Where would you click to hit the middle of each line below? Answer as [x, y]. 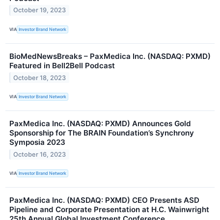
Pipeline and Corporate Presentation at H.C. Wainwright [109, 210]
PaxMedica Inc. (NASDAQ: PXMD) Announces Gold [100, 123]
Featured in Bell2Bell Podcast [62, 65]
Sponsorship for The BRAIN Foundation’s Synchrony [102, 133]
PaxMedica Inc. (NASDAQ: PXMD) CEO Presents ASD [104, 200]
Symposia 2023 [37, 142]
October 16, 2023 [40, 154]
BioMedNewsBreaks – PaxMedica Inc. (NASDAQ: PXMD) [110, 56]
